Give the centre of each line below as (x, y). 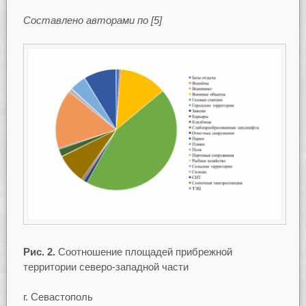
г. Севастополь (58, 297)
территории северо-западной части (106, 266)
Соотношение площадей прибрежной (143, 251)
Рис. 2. (39, 251)
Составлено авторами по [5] (92, 20)
